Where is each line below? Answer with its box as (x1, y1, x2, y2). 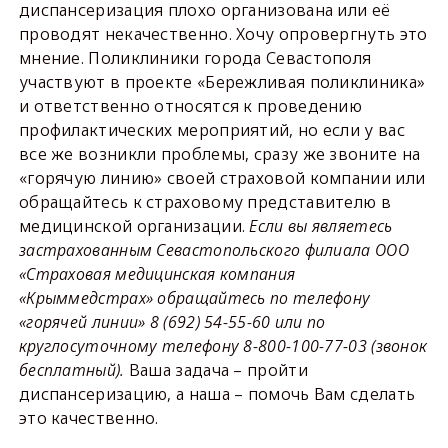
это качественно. (18, 407, 159, 429)
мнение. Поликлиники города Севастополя (18, 47, 372, 69)
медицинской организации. (18, 215, 250, 237)
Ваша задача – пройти (124, 359, 308, 381)
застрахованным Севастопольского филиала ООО (18, 239, 409, 261)
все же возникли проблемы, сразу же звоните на (18, 143, 421, 165)
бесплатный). (18, 359, 125, 381)
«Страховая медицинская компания (18, 263, 296, 285)
